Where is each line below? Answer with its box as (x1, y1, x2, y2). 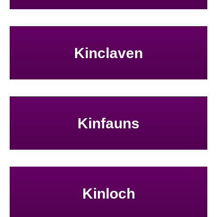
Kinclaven (74, 45, 143, 61)
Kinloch (82, 185, 135, 201)
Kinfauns (77, 115, 139, 131)
